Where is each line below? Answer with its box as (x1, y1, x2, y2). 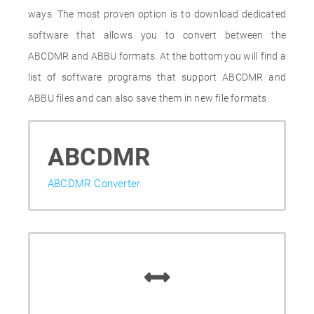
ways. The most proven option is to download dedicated (28, 8, 286, 20)
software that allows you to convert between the (28, 29, 286, 41)
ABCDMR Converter (48, 177, 141, 190)
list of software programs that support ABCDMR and (28, 71, 286, 83)
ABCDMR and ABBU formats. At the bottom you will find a (28, 50, 286, 62)
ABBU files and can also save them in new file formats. (28, 93, 269, 104)
